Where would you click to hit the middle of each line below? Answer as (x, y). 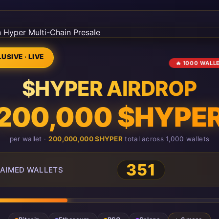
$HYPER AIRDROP (109, 88)
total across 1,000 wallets (166, 139)
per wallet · (29, 139)
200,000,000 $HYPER (86, 139)
